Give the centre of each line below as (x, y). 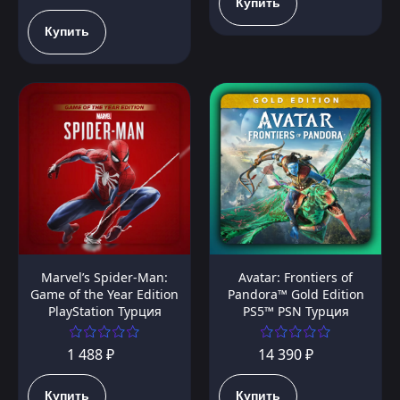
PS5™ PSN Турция (296, 312)
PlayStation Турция (104, 312)
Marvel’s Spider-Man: (104, 278)
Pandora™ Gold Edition (296, 295)
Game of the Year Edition (104, 295)
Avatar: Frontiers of (296, 278)
